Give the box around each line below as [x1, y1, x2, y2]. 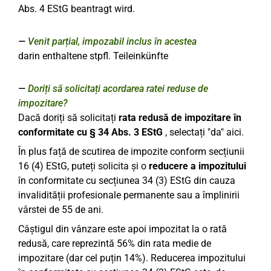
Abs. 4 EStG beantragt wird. [18, 3, 135, 15]
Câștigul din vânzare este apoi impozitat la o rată [18, 223, 227, 235]
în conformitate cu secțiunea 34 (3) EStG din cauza [18, 175, 235, 186]
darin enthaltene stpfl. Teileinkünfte [18, 50, 168, 62]
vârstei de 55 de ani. [18, 204, 103, 215]
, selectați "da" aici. [163, 126, 244, 138]
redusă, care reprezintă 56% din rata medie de [18, 238, 211, 249]
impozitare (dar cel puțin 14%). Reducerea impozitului [18, 252, 246, 264]
